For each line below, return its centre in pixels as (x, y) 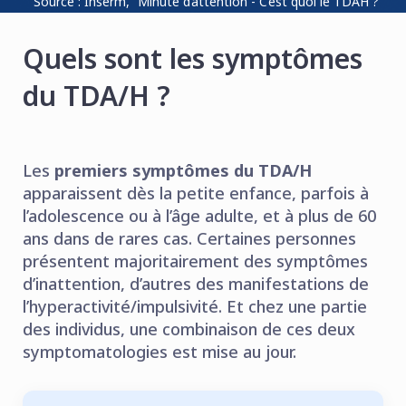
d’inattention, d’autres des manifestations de (196, 283)
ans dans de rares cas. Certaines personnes (189, 238)
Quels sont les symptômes (193, 58)
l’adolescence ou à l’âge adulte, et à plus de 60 (199, 215)
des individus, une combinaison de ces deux (189, 329)
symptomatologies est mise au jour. (159, 351)
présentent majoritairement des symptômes (195, 261)
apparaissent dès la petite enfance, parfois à (196, 193)
